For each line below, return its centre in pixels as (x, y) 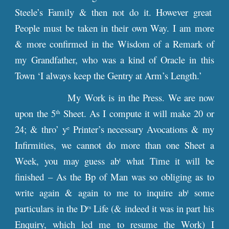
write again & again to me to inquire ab (101, 192)
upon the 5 (35, 113)
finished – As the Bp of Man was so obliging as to (114, 177)
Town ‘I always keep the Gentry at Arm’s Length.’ (110, 75)
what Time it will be (167, 161)
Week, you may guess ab (67, 161)
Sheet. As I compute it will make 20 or (137, 113)
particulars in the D (51, 208)
